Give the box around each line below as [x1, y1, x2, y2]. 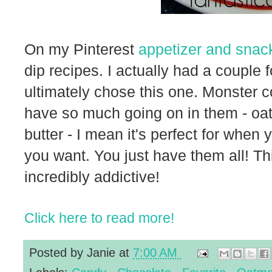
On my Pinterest [24, 40, 138, 58]
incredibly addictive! [24, 168, 160, 185]
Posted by [29, 245, 87, 259]
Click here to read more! [24, 209, 174, 226]
